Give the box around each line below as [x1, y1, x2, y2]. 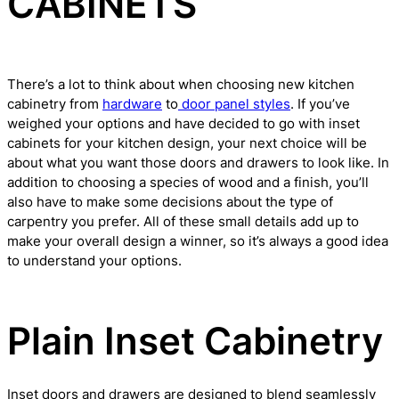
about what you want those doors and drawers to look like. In [7, 154, 389, 171]
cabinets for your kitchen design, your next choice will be [7, 134, 367, 151]
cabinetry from [7, 95, 102, 112]
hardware [102, 95, 162, 112]
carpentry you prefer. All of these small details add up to [7, 213, 359, 230]
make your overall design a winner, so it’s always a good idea [7, 232, 388, 249]
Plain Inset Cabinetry [7, 318, 383, 363]
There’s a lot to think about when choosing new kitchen [7, 76, 354, 93]
